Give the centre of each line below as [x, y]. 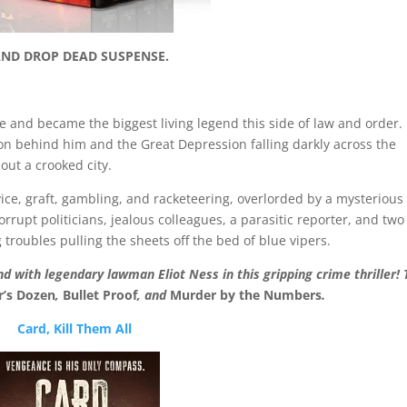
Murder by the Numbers [246, 295]
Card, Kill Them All [75, 328]
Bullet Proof [100, 295]
